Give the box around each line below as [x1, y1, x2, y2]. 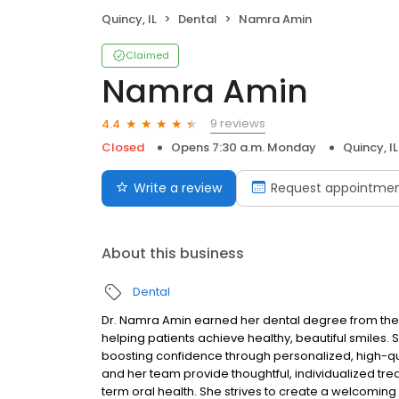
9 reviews [210, 115, 265, 133]
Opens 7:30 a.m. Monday [171, 139, 316, 157]
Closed [102, 139, 144, 157]
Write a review [134, 179, 222, 198]
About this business [102, 243, 244, 265]
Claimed [126, 48, 169, 63]
